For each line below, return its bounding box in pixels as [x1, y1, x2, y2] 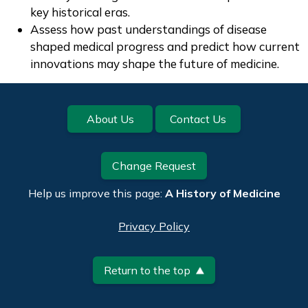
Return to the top [104, 263, 190, 277]
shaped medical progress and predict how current [30, 38, 300, 54]
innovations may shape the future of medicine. [30, 56, 279, 71]
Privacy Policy [118, 219, 190, 233]
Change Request [112, 158, 196, 173]
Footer [13, 103, 70, 128]
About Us [86, 111, 134, 126]
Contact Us [170, 111, 226, 126]
